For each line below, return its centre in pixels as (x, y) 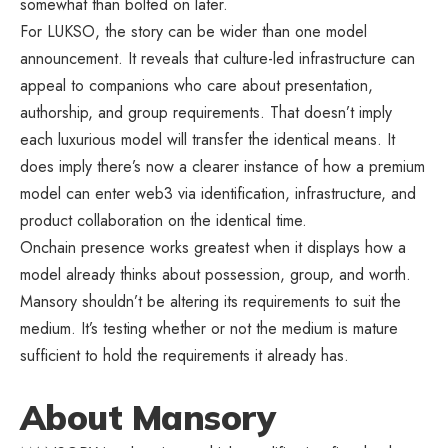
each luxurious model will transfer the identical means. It (207, 139)
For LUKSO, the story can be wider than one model (193, 31)
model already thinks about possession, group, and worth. (215, 274)
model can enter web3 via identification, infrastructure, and (218, 193)
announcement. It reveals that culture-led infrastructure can (217, 58)
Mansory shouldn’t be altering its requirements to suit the (210, 301)
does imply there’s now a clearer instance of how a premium (222, 166)
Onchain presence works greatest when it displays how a (213, 247)
